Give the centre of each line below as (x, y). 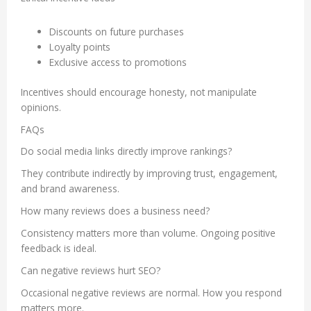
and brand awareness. (70, 189)
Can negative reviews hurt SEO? (91, 271)
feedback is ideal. (59, 249)
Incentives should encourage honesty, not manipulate (139, 92)
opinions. (41, 107)
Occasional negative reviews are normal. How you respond (151, 293)
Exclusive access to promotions (118, 62)
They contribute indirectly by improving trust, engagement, (149, 174)
